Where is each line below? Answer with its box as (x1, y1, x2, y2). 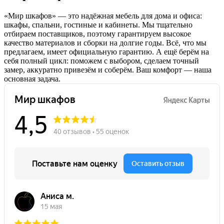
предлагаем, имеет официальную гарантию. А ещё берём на (4, 47, 209, 56)
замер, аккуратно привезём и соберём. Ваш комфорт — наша (4, 65, 211, 74)
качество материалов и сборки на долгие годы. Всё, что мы (4, 38, 206, 47)
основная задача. (4, 74, 60, 83)
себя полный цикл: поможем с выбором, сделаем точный (4, 56, 199, 65)
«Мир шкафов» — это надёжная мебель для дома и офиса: (4, 11, 202, 20)
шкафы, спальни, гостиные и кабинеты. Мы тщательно (4, 20, 192, 29)
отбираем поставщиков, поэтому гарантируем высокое (4, 29, 191, 38)
